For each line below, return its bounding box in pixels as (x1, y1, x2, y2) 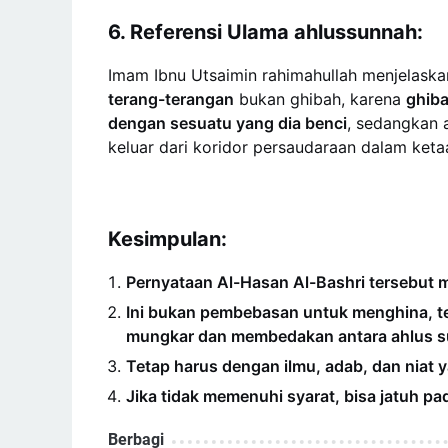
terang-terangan (108, 88, 234, 109)
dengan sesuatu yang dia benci (108, 112, 347, 133)
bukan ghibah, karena (234, 88, 406, 109)
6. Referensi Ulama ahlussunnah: (108, 19, 423, 44)
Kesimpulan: (108, 226, 227, 251)
